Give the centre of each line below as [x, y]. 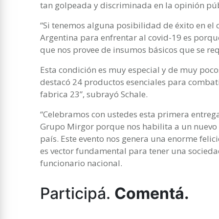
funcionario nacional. [81, 163]
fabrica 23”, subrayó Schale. [94, 94]
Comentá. [152, 193]
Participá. [77, 193]
